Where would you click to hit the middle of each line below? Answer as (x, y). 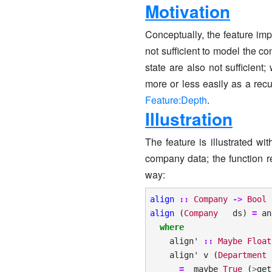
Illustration (189, 119)
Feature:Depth (176, 100)
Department (242, 255)
